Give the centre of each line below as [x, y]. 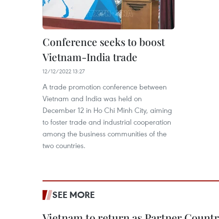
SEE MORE [74, 195]
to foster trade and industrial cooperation [107, 122]
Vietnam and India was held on [92, 98]
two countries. [64, 145]
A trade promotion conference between [105, 87]
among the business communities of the [105, 133]
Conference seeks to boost [104, 42]
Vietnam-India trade [90, 57]
